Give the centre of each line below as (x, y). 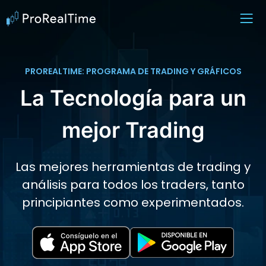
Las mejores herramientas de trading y (133, 167)
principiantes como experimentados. (133, 203)
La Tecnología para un (133, 98)
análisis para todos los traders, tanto (133, 185)
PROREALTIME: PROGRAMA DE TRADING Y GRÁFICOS (133, 71)
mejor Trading (133, 130)
